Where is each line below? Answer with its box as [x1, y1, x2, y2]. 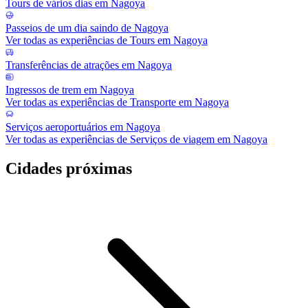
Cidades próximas [5, 159, 132, 178]
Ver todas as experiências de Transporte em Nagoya [5, 96, 229, 109]
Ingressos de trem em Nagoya [5, 84, 134, 96]
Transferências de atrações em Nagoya [5, 59, 172, 71]
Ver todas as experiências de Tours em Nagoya [5, 34, 208, 47]
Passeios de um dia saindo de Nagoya [5, 22, 168, 34]
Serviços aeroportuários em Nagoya [5, 121, 160, 133]
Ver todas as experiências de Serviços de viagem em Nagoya [5, 133, 267, 146]
